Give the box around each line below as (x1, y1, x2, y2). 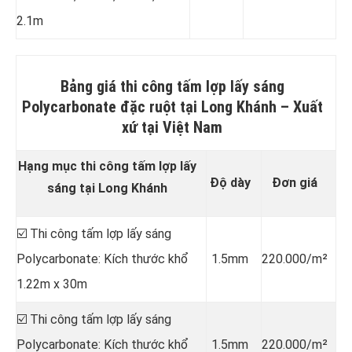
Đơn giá (272, 174, 317, 190)
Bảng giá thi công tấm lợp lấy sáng (60, 76, 284, 96)
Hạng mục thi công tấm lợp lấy (18, 158, 196, 174)
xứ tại (122, 117, 163, 137)
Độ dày (209, 174, 251, 190)
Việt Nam (163, 117, 222, 137)
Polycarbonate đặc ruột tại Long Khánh (21, 97, 280, 116)
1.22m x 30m (16, 276, 87, 291)
